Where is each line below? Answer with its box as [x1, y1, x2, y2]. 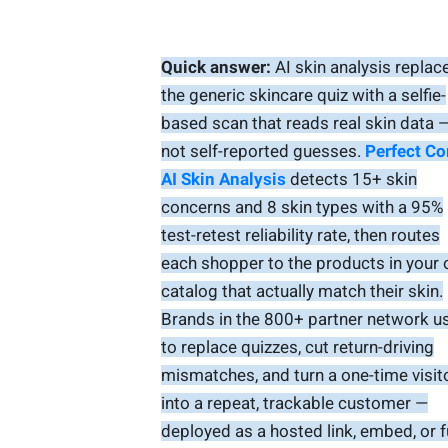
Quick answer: [160, 57, 271, 78]
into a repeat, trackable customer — [160, 393, 428, 414]
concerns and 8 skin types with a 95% [160, 197, 443, 218]
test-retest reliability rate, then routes [160, 225, 440, 246]
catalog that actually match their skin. [160, 281, 443, 302]
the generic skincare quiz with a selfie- [160, 85, 446, 106]
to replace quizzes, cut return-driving [160, 337, 434, 358]
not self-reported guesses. [160, 141, 365, 162]
